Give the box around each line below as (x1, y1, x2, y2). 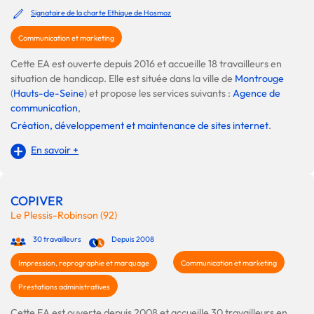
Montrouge (235, 71, 284, 85)
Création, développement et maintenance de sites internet (11, 118, 268, 132)
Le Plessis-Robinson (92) (11, 208, 117, 221)
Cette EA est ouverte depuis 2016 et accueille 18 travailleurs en (11, 57, 282, 70)
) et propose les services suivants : (84, 86, 233, 100)
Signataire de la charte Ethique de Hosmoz (31, 7, 172, 18)
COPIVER (11, 192, 63, 209)
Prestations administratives (18, 281, 110, 292)
